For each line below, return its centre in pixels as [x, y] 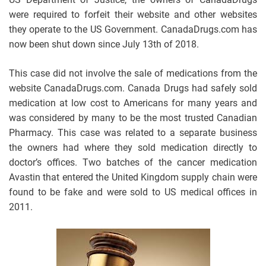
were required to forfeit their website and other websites [133, 14]
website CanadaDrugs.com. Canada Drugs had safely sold [133, 88]
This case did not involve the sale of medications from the [133, 73]
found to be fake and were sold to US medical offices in [133, 192]
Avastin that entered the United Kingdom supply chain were [133, 177]
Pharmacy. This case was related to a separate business [133, 132]
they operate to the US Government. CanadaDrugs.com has [133, 29]
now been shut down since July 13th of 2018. [104, 44]
